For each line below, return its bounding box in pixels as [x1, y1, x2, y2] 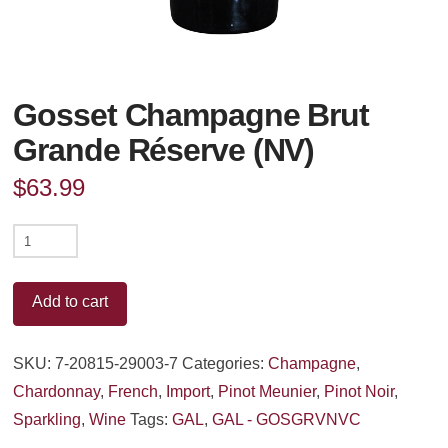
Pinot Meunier [218, 383, 317, 401]
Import [166, 383, 211, 401]
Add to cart [32, 293, 109, 311]
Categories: [182, 355, 269, 373]
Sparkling [13, 411, 82, 429]
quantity [12, 395, 69, 413]
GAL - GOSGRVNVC [212, 411, 362, 429]
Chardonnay [13, 383, 101, 401]
